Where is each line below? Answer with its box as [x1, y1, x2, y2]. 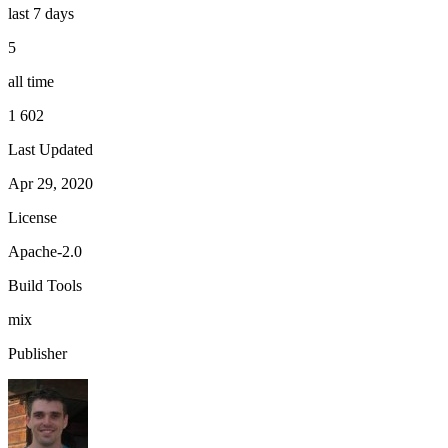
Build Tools [8, 276, 82, 294]
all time [8, 72, 54, 90]
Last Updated [8, 140, 93, 158]
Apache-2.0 [8, 242, 82, 260]
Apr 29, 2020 [8, 174, 93, 192]
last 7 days [8, 4, 74, 22]
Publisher [8, 344, 67, 362]
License [8, 208, 57, 226]
